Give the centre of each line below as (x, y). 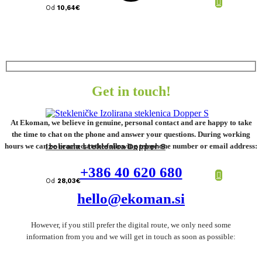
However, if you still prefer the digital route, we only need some (131, 225)
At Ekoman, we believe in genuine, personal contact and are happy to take (131, 123)
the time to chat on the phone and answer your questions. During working (131, 135)
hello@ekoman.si (131, 199)
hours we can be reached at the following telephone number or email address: (131, 146)
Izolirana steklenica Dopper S (106, 146)
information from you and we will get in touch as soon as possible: (131, 237)
